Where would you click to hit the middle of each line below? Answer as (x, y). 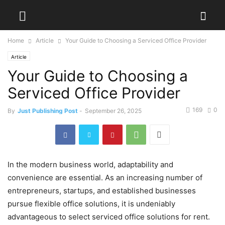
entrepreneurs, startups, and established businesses (102, 191)
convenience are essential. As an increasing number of (105, 178)
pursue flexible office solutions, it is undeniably (91, 204)
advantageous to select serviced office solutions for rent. (109, 217)
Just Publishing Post (48, 111)
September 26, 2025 (113, 111)
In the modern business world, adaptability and (90, 165)
